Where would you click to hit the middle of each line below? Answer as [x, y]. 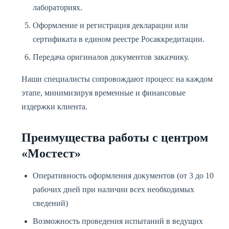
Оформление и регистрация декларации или [110, 25]
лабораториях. [58, 7]
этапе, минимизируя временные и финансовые [104, 93]
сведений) [50, 203]
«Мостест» [51, 153]
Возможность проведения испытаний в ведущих [118, 221]
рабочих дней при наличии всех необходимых [113, 189]
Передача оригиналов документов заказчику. [111, 57]
